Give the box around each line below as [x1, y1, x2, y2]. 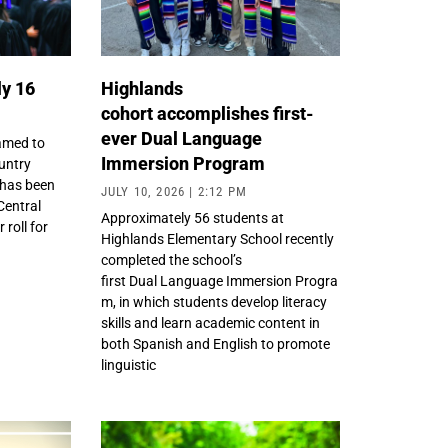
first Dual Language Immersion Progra [100, 273, 338, 290]
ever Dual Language [100, 128, 262, 150]
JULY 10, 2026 [100, 184, 190, 200]
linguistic [100, 357, 156, 374]
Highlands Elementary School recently [100, 231, 334, 248]
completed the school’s [100, 252, 242, 269]
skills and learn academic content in [100, 315, 320, 332]
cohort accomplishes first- [100, 103, 314, 125]
